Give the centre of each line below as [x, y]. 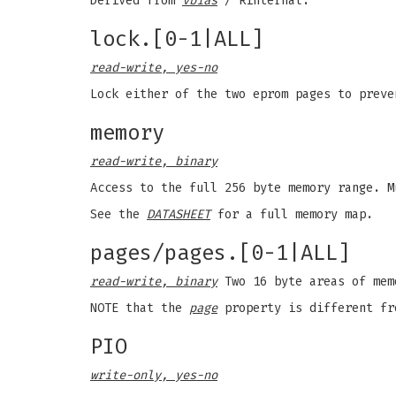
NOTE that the [140, 308]
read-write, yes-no [154, 68]
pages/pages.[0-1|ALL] [220, 253]
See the [118, 214]
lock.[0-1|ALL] [177, 39]
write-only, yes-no [154, 375]
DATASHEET [179, 214]
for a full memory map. [292, 214]
